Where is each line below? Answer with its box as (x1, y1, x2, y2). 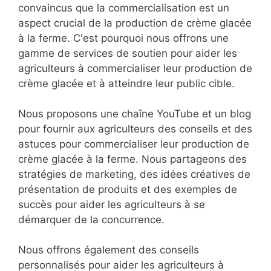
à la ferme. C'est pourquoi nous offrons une (18, 32, 229, 45)
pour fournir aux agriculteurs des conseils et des (18, 123, 252, 135)
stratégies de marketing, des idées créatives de (18, 168, 250, 181)
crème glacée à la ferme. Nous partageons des (18, 153, 247, 166)
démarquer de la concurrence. (18, 214, 165, 226)
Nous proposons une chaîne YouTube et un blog (18, 108, 251, 120)
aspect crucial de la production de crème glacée (18, 17, 252, 30)
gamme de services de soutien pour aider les (18, 47, 237, 60)
